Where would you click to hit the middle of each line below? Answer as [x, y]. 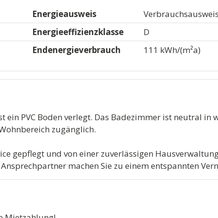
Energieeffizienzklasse [78, 32]
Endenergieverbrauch [77, 50]
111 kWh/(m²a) [172, 50]
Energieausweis [64, 14]
